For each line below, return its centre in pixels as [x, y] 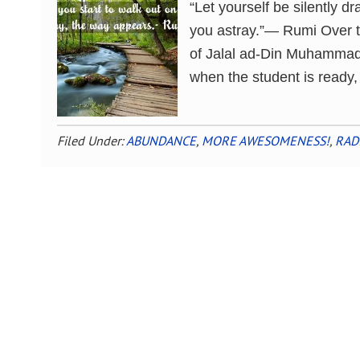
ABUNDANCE [161, 140]
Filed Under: [92, 140]
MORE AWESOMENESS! [266, 140]
